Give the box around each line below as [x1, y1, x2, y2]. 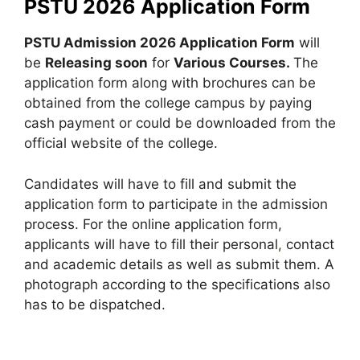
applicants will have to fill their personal [24, 235, 278, 252]
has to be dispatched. [24, 296, 166, 313]
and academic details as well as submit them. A [24, 256, 334, 272]
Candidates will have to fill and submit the [24, 175, 297, 192]
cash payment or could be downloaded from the [24, 115, 336, 131]
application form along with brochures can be [24, 75, 316, 91]
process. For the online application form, [24, 215, 282, 232]
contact [282, 235, 334, 252]
